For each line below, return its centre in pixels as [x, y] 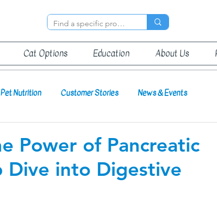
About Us [172, 53]
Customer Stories [89, 93]
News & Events [162, 93]
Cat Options [45, 53]
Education [111, 53]
